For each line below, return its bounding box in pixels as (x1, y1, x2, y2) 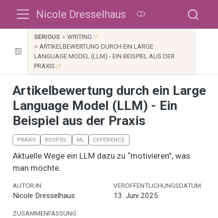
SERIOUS (34, 33, 60, 40)
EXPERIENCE (93, 136, 125, 143)
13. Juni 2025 (113, 191, 158, 200)
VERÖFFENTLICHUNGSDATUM (113, 182, 201, 190)
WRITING (67, 33, 92, 40)
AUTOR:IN (12, 182, 41, 190)
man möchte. (12, 163, 61, 173)
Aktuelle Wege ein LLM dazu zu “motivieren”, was (12, 150, 190, 161)
